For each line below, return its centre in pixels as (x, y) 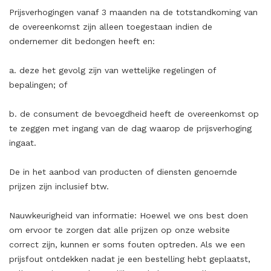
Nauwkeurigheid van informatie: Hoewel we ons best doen (129, 215)
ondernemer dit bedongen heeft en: (82, 41)
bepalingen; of (38, 85)
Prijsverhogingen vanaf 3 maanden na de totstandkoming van (133, 12)
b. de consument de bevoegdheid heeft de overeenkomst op (134, 114)
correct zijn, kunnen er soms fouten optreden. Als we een (127, 244)
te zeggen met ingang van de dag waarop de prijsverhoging (130, 128)
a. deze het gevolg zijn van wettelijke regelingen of (113, 70)
